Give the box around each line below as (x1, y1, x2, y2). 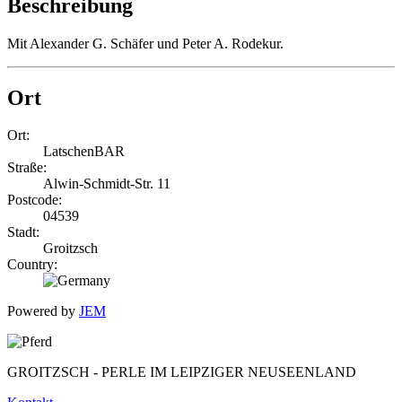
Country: (7, 257, 57, 273)
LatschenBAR (43, 144, 125, 160)
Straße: (7, 160, 47, 176)
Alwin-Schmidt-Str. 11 (43, 176, 170, 192)
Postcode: (7, 192, 62, 208)
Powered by (7, 303, 79, 319)
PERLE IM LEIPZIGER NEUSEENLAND (101, 364, 356, 380)
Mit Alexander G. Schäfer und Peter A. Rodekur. (7, 35, 284, 51)
